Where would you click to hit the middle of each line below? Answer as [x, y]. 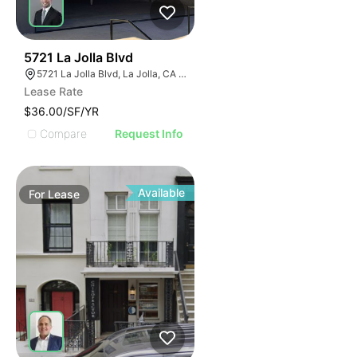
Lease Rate [53, 91]
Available [162, 192]
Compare [63, 133]
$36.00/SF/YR [61, 111]
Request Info [149, 133]
